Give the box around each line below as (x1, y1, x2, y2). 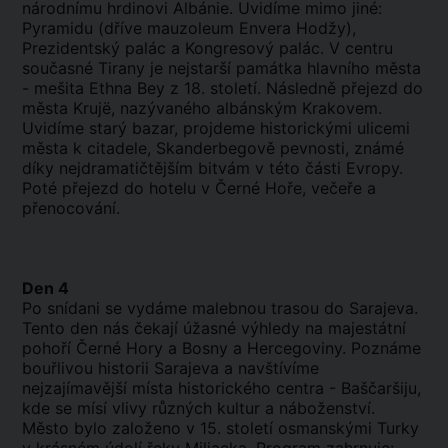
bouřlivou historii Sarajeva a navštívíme (22, 358, 319, 378)
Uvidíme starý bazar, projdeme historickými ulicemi (22, 118, 410, 138)
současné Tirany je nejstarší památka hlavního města (22, 58, 421, 78)
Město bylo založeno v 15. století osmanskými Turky (22, 418, 419, 438)
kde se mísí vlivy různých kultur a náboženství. (22, 398, 375, 418)
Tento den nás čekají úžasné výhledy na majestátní (22, 318, 406, 338)
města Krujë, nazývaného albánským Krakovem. (22, 98, 382, 118)
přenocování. (22, 198, 120, 218)
